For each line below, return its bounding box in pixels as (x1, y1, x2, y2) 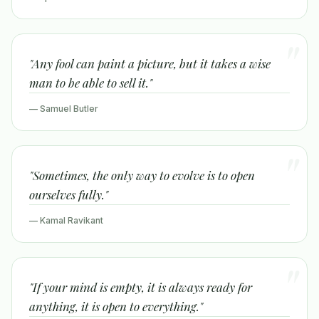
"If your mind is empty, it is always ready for (29, 279, 252, 295)
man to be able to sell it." (29, 75, 152, 90)
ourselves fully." (29, 187, 108, 202)
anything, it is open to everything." (29, 298, 203, 314)
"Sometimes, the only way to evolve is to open (29, 167, 255, 183)
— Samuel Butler (29, 103, 98, 114)
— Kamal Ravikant (29, 215, 103, 226)
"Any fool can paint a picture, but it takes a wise (29, 56, 271, 71)
